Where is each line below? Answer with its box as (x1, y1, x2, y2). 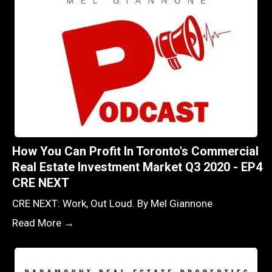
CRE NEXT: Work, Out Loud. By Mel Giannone (12, 197, 212, 209)
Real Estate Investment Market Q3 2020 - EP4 (12, 159, 262, 174)
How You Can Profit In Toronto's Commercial (12, 143, 259, 158)
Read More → (12, 216, 74, 229)
